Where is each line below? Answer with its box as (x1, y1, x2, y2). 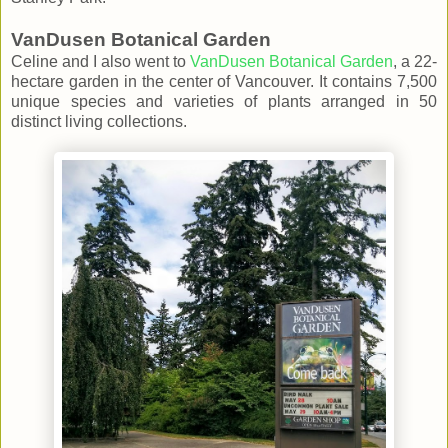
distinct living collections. (11, 113, 187, 131)
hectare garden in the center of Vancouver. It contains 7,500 (11, 73, 437, 91)
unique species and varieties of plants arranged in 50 (11, 93, 437, 111)
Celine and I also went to (11, 53, 190, 71)
